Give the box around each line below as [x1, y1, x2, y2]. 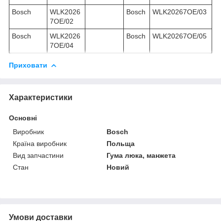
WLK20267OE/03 [152, 7, 207, 16]
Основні [9, 113, 37, 122]
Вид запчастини [13, 151, 64, 159]
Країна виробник [13, 139, 67, 147]
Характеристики [9, 93, 73, 102]
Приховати [9, 61, 47, 69]
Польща [107, 139, 135, 147]
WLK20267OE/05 [152, 32, 207, 40]
